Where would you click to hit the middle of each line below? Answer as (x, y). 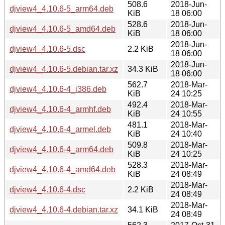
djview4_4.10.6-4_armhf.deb (60, 109)
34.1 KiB (143, 209)
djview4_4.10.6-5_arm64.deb (62, 9)
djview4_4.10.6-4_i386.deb (58, 89)
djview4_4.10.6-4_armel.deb (60, 129)
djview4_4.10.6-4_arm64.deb (62, 149)
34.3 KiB (143, 69)
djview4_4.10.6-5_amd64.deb (63, 29)
